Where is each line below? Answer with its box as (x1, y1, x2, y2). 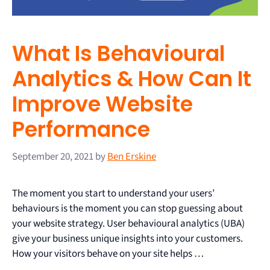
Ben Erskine (107, 149, 156, 164)
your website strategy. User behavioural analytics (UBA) (12, 216, 245, 231)
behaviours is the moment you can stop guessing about (12, 201, 243, 216)
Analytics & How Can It (12, 64, 251, 94)
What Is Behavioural (12, 39, 225, 69)
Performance (12, 115, 150, 145)
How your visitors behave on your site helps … (12, 246, 204, 261)
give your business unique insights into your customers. (12, 231, 243, 246)
